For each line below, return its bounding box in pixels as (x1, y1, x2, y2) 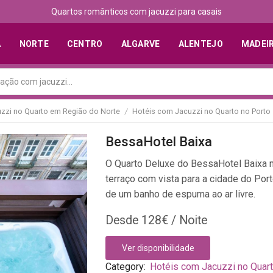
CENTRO (66, 38, 103, 49)
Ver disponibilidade (121, 243, 194, 253)
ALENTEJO (178, 38, 223, 49)
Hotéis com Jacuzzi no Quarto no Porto (132, 107, 271, 116)
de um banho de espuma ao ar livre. (105, 188, 256, 200)
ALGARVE (121, 38, 160, 49)
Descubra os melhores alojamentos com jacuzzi (44, 7, 229, 16)
